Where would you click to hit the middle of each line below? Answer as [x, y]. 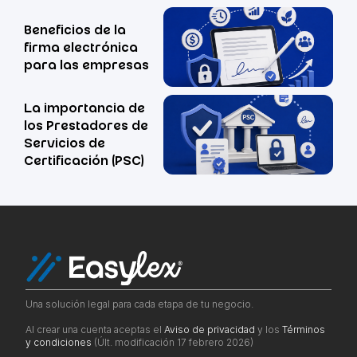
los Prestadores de [86, 127]
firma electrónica [81, 49]
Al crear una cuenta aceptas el [95, 329]
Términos [304, 329]
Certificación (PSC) [84, 163]
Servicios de [65, 145]
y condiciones [59, 342]
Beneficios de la [75, 31]
